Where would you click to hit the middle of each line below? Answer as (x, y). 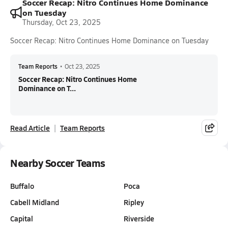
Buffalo (22, 186)
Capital (22, 218)
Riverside (139, 218)
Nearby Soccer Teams (58, 163)
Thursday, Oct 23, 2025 (62, 22)
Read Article (30, 128)
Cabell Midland (35, 202)
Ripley (134, 202)
